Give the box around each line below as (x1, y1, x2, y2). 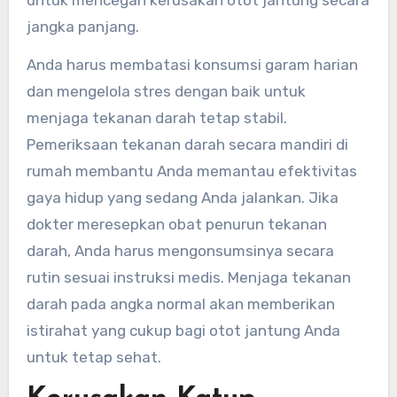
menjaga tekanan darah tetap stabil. (26, 109, 287, 128)
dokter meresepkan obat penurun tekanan (26, 215, 327, 234)
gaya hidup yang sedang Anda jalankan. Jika (26, 189, 339, 207)
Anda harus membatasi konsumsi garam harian (26, 56, 358, 74)
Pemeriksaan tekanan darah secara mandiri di (26, 136, 348, 154)
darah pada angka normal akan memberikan (26, 295, 335, 314)
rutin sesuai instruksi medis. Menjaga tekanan (26, 269, 351, 287)
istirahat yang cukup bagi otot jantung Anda (26, 322, 340, 340)
